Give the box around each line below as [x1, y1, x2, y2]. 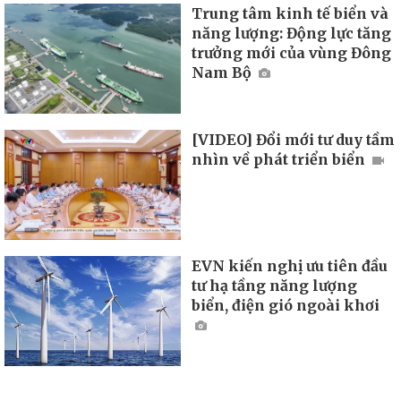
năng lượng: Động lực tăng [192, 24, 392, 43]
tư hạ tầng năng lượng [192, 276, 358, 294]
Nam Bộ [192, 64, 256, 82]
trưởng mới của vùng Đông [192, 44, 392, 63]
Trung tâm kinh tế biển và [192, 4, 389, 23]
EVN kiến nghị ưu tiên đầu [192, 256, 388, 275]
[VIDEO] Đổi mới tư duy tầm [192, 131, 396, 149]
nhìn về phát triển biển [192, 150, 370, 169]
